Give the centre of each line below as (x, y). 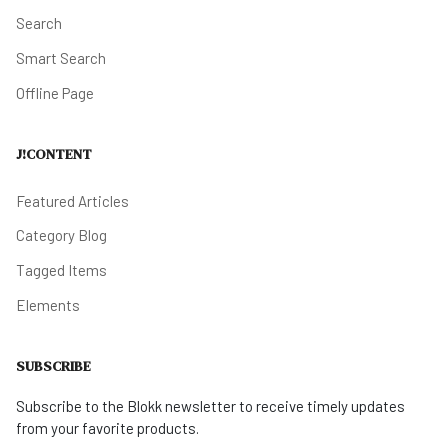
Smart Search (61, 58)
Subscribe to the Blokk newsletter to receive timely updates (210, 406)
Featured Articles (72, 200)
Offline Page (55, 92)
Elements (48, 304)
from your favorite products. (107, 428)
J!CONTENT (54, 155)
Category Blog (61, 235)
